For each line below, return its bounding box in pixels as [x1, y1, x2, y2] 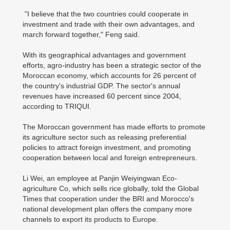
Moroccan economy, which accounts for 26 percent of [23, 71, 196, 80]
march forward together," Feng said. [23, 30, 140, 39]
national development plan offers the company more [23, 205, 192, 213]
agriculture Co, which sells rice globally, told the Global [23, 184, 199, 193]
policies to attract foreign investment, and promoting [23, 143, 191, 151]
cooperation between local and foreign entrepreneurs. [23, 154, 197, 162]
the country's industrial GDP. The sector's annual [23, 82, 180, 90]
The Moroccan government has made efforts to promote [23, 123, 205, 131]
